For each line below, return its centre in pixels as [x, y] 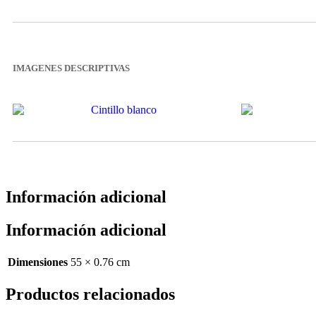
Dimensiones [38, 262]
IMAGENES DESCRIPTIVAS [71, 68]
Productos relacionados [90, 294]
